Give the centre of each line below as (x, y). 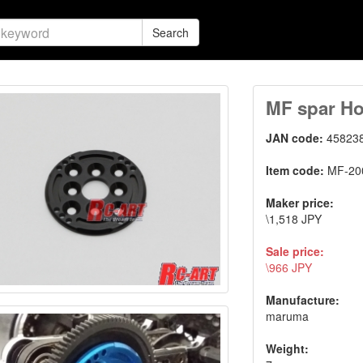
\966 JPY (289, 267)
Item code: (297, 170)
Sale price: (295, 251)
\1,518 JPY (294, 219)
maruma (288, 316)
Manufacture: (303, 300)
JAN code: (297, 138)
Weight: (288, 348)
